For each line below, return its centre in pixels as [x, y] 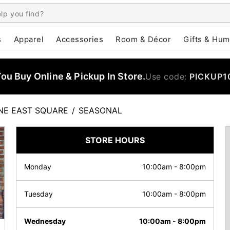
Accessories [80, 39]
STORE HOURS [115, 140]
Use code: [168, 76]
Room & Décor [143, 39]
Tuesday [39, 194]
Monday [38, 167]
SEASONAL [100, 110]
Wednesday [45, 221]
